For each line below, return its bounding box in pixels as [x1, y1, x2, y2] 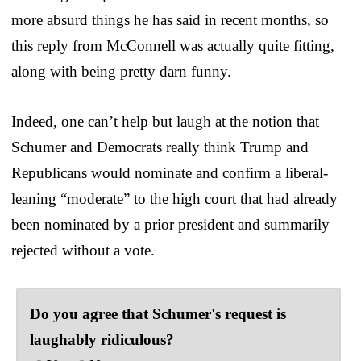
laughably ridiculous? [30, 330, 174, 348]
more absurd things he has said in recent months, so [11, 10, 329, 28]
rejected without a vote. [11, 241, 155, 259]
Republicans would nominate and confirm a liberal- [11, 164, 328, 181]
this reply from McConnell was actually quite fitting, [11, 36, 334, 54]
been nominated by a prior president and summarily [11, 215, 330, 233]
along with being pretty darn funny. [11, 62, 231, 80]
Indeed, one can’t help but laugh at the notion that [11, 112, 319, 130]
